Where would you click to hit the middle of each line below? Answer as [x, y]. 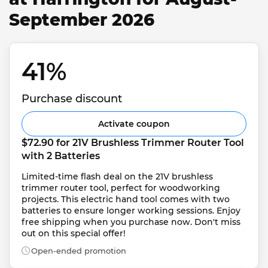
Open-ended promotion [79, 250]
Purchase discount [72, 98]
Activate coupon [134, 124]
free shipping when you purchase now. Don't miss [132, 222]
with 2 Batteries [61, 156]
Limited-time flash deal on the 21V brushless [118, 176]
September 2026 [82, 20]
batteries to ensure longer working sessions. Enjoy [132, 210]
